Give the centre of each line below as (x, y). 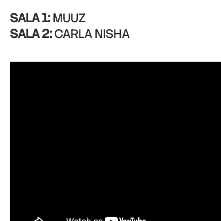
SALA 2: (31, 34)
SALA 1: (30, 18)
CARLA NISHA (91, 34)
